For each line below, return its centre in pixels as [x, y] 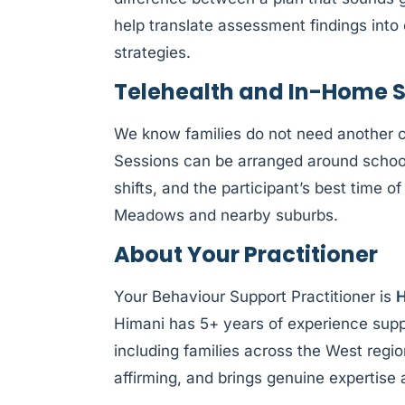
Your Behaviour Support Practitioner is [255, 297]
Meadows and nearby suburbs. [226, 215]
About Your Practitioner [246, 255]
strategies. [152, 52]
